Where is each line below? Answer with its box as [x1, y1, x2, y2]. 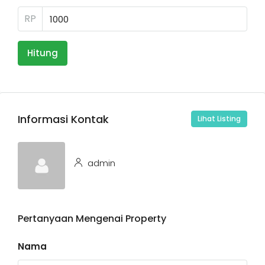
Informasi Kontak [18, 111, 109, 127]
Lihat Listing [198, 114, 241, 124]
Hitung [27, 47, 58, 59]
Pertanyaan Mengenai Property [18, 212, 166, 225]
